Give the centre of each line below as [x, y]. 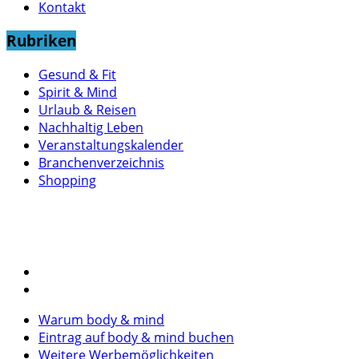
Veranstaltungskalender [111, 145]
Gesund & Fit [77, 74]
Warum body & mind [101, 319]
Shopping [67, 180]
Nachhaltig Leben [91, 127]
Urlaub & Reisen [87, 109]
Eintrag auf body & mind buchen [136, 337]
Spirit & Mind [78, 92]
